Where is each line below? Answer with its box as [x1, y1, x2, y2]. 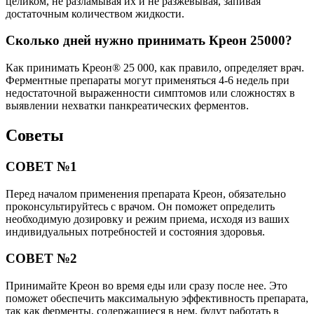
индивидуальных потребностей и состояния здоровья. [6, 225, 265, 238]
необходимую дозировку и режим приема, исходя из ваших [6, 212, 289, 225]
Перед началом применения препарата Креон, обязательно [6, 187, 286, 200]
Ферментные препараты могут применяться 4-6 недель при [6, 74, 289, 87]
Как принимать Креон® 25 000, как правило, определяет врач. [6, 62, 304, 74]
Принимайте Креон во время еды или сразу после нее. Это [6, 280, 287, 292]
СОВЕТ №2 [6, 251, 77, 266]
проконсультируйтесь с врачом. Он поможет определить [6, 200, 275, 212]
